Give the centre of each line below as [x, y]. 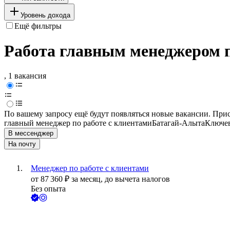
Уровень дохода [45, 15]
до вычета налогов [137, 179]
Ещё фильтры [38, 26]
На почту [22, 144]
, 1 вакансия [25, 76]
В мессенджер [31, 133]
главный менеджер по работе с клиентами [78, 123]
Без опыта [48, 189]
